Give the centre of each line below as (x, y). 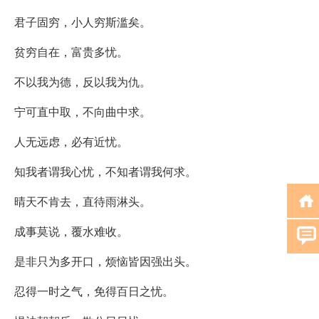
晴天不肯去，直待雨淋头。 (83, 201)
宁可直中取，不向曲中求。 (83, 111)
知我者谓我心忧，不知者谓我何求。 (105, 171)
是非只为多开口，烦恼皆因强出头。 (105, 261)
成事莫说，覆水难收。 (71, 231)
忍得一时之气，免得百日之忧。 (94, 291)
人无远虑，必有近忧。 (71, 141)
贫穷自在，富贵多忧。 (71, 51)
